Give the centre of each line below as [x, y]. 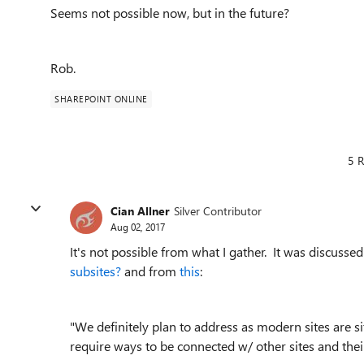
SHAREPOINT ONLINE [101, 99]
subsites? [95, 271]
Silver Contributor [218, 210]
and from [150, 271]
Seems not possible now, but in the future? [170, 13]
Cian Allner [140, 210]
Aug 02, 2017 [138, 226]
